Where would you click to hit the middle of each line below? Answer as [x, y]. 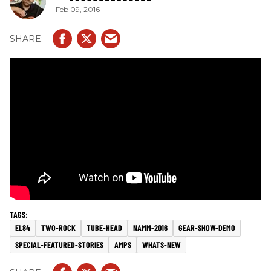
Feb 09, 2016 [78, 9]
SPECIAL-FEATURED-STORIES [59, 245]
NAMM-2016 [150, 228]
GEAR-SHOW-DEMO [207, 228]
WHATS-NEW [162, 245]
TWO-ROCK [58, 228]
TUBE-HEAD [104, 228]
